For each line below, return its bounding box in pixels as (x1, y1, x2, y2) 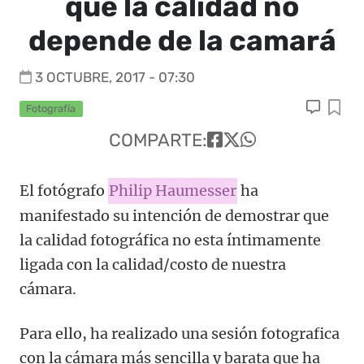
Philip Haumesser (109, 181, 236, 201)
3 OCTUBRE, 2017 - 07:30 (35, 69, 195, 85)
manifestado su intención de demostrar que (19, 206, 329, 226)
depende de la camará (28, 24, 336, 58)
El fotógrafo (19, 181, 108, 201)
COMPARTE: (108, 129, 207, 152)
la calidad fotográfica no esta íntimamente (19, 231, 321, 250)
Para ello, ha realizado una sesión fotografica (19, 324, 340, 344)
